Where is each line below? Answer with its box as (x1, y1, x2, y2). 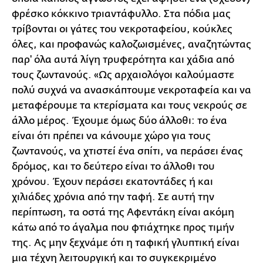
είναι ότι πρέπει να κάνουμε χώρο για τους (12, 130, 211, 141)
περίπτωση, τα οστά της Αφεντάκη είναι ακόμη (12, 207, 234, 218)
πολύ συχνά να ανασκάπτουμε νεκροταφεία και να (12, 85, 251, 96)
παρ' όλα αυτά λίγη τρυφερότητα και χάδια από (12, 54, 234, 65)
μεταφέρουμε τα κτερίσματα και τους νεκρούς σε (12, 100, 247, 111)
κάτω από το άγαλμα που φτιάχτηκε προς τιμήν (12, 222, 234, 233)
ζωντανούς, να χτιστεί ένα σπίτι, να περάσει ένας (12, 146, 243, 157)
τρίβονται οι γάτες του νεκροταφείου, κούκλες (12, 23, 232, 35)
